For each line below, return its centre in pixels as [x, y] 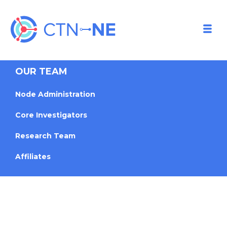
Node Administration [55, 94]
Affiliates [33, 157]
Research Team [45, 136]
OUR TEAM [41, 71]
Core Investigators [51, 115]
